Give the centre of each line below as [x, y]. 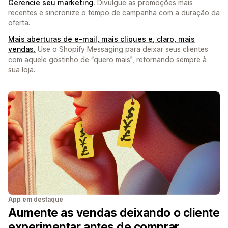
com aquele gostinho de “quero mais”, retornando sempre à [107, 59]
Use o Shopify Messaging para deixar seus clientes [122, 49]
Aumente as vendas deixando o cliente [114, 212]
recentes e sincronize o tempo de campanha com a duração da [114, 12]
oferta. [19, 22]
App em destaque [36, 199]
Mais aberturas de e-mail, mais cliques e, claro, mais [102, 39]
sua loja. [22, 69]
